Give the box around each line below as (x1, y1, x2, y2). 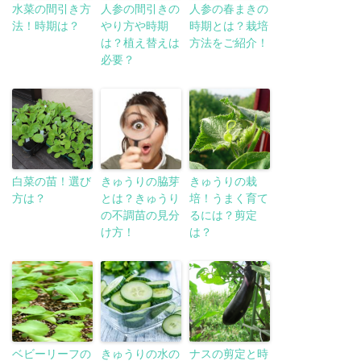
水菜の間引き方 (12, 2, 91, 16)
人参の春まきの (189, 2, 268, 16)
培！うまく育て (189, 192, 268, 205)
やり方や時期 (101, 19, 168, 33)
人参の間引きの (101, 2, 180, 16)
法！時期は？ (12, 19, 80, 33)
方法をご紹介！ (189, 36, 268, 50)
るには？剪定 (189, 209, 257, 222)
